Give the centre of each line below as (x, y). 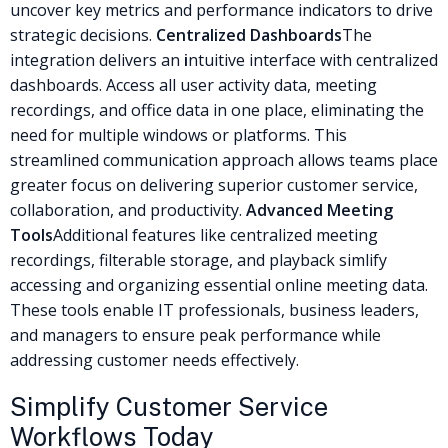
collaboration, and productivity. (128, 209)
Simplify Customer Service (169, 406)
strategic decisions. (83, 34)
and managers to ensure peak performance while (195, 334)
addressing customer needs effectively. (156, 359)
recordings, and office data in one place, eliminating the (217, 109)
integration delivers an (97, 59)
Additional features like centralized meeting (215, 234)
